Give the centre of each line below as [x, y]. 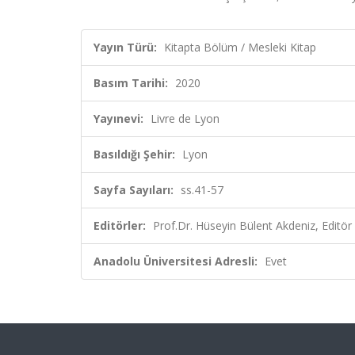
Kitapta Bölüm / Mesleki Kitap [240, 47]
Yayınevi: [118, 118]
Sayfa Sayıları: [134, 190]
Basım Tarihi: [131, 83]
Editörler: [120, 225]
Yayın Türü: [125, 47]
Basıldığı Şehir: [134, 154]
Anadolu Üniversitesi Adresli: [176, 261]
